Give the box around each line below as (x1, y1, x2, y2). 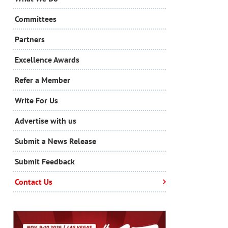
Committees (15, 13, 56, 24)
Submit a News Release (15, 135, 96, 146)
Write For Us (15, 95, 58, 105)
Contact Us (15, 176, 52, 187)
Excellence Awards (15, 54, 79, 65)
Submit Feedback (15, 156, 75, 166)
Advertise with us (15, 115, 76, 126)
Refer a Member (15, 74, 70, 85)
